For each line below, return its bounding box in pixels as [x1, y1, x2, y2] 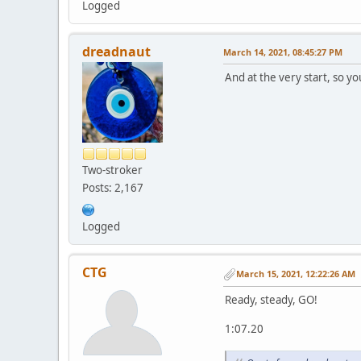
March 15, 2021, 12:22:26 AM [236, 268, 355, 280]
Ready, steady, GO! [225, 293, 317, 308]
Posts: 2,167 [82, 180, 143, 196]
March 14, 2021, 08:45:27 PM [223, 46, 342, 59]
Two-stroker [82, 163, 143, 178]
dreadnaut [82, 43, 151, 61]
